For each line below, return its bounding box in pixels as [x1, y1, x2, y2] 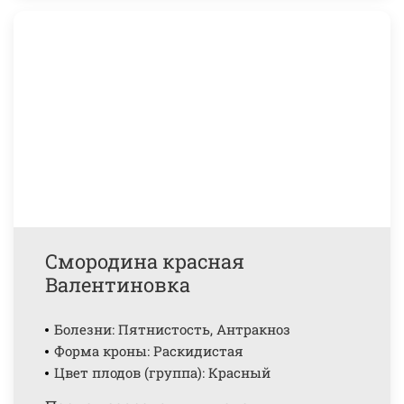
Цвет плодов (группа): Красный [54, 363, 271, 381]
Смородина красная [45, 248, 244, 274]
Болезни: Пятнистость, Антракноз [54, 320, 290, 338]
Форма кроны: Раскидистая [54, 342, 243, 360]
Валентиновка [45, 271, 190, 298]
